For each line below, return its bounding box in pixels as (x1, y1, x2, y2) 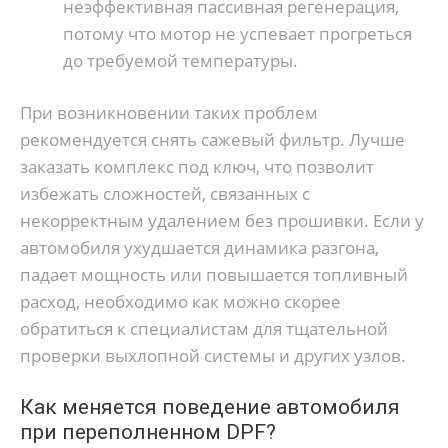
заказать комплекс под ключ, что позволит (20, 155, 374, 179)
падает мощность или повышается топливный (20, 263, 408, 287)
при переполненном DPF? (20, 419, 276, 444)
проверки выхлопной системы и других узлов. (20, 344, 406, 368)
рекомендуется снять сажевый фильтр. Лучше (20, 128, 405, 152)
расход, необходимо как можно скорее (20, 290, 341, 314)
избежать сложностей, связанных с (20, 182, 310, 206)
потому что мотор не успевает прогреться (62, 21, 412, 45)
